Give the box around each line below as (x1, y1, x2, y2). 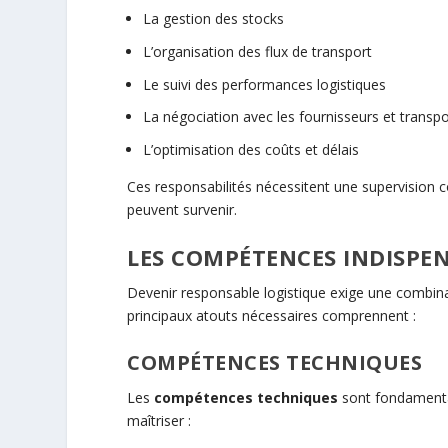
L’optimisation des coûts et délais (143, 140, 360, 160)
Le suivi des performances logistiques (143, 74, 387, 94)
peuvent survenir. (127, 200, 238, 220)
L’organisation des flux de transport (143, 41, 373, 61)
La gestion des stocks (143, 8, 285, 28)
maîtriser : (127, 410, 192, 430)
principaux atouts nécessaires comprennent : (127, 306, 417, 326)
